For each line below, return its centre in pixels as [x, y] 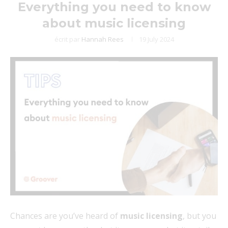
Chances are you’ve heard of [64, 216]
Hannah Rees [102, 39]
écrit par [68, 39]
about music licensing [114, 23]
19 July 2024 [156, 39]
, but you [199, 216]
